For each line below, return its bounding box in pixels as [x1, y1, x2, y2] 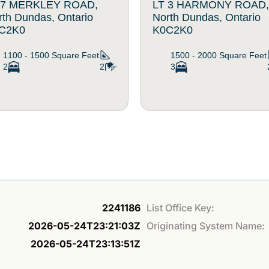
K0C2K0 [153, 23, 193, 36]
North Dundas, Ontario [153, 11, 261, 23]
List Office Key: [147, 202, 214, 214]
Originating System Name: [147, 220, 265, 232]
